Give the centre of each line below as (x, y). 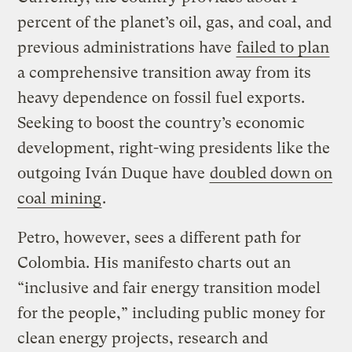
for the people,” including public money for (172, 313)
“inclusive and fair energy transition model (169, 288)
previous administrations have (127, 48)
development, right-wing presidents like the (174, 148)
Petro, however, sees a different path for (159, 238)
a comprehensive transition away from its (165, 73)
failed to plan (283, 48)
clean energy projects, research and (143, 339)
